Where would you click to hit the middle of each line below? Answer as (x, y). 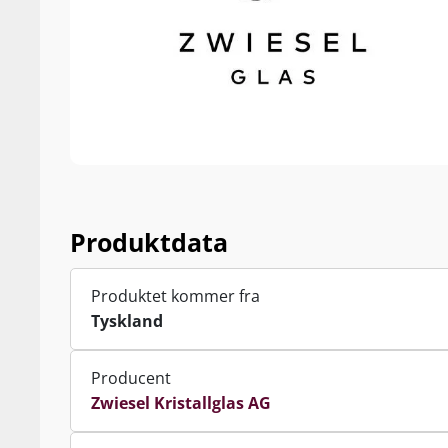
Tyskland (127, 321)
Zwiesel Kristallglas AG (181, 403)
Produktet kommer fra (175, 296)
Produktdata (149, 242)
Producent (131, 378)
